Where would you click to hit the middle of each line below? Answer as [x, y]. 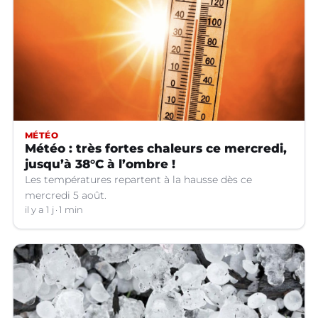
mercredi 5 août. [66, 195]
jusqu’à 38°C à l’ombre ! [100, 164]
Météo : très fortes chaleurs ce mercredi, [156, 148]
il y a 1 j [39, 209]
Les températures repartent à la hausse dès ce [138, 179]
